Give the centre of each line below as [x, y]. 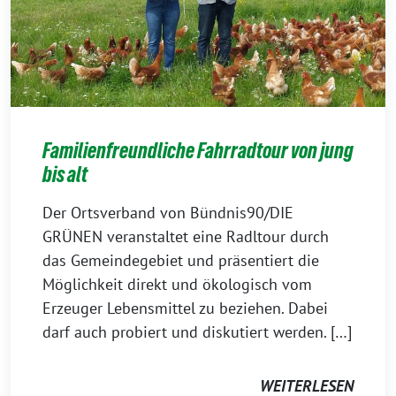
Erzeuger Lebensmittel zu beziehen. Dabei [185, 308]
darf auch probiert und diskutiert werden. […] [197, 332]
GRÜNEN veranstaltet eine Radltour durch [186, 237]
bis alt [65, 175]
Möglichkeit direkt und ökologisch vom [177, 285]
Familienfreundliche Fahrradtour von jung [198, 151]
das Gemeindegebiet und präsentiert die [181, 261]
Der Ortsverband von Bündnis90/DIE [168, 213]
